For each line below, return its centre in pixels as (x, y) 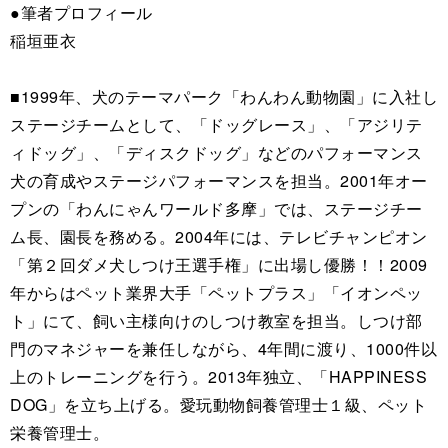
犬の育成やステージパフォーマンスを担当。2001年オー (219, 181)
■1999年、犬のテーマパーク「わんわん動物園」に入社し (224, 97)
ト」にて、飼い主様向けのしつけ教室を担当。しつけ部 (216, 321)
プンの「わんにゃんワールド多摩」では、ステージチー (216, 209)
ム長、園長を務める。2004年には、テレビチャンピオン (219, 237)
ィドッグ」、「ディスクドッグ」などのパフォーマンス (216, 153)
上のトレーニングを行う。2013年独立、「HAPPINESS (218, 377)
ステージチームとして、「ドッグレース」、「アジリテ (216, 125)
